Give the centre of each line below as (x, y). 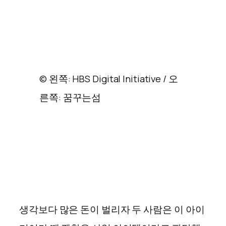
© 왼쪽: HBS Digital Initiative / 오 (109, 79)
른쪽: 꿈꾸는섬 (70, 98)
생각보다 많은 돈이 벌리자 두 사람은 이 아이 (112, 210)
